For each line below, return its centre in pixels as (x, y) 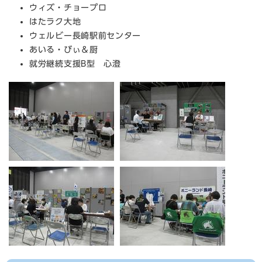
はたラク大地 (55, 22)
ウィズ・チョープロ (68, 8)
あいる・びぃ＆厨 (64, 50)
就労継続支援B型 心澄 (75, 64)
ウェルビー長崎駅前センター (85, 36)
